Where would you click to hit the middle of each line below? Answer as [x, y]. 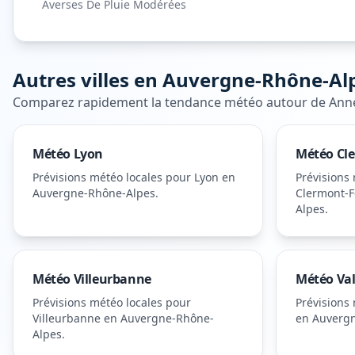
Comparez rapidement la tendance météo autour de [171, 102]
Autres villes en [88, 80]
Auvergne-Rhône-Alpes [94, 193]
